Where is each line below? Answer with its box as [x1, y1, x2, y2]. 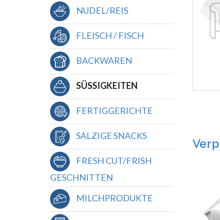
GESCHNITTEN [50, 172, 113, 183]
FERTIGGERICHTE [75, 105, 153, 116]
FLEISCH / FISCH [75, 29, 144, 41]
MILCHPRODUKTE [75, 192, 153, 203]
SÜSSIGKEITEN [75, 80, 137, 91]
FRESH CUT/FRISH [75, 155, 152, 166]
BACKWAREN [75, 55, 132, 66]
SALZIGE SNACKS [75, 130, 147, 141]
